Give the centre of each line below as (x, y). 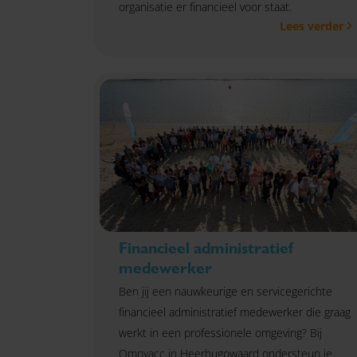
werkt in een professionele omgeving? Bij (220, 332)
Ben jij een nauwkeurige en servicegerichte (226, 291)
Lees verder (311, 26)
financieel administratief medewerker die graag (235, 312)
